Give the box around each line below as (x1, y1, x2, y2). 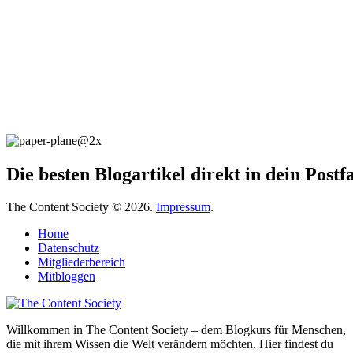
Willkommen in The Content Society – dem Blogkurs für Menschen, (6, 323, 346, 337)
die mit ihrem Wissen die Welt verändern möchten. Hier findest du (6, 337, 333, 351)
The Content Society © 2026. (6, 200, 156, 214)
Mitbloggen (38, 269, 95, 284)
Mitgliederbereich (38, 255, 125, 269)
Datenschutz (38, 241, 99, 255)
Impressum (156, 200, 210, 214)
